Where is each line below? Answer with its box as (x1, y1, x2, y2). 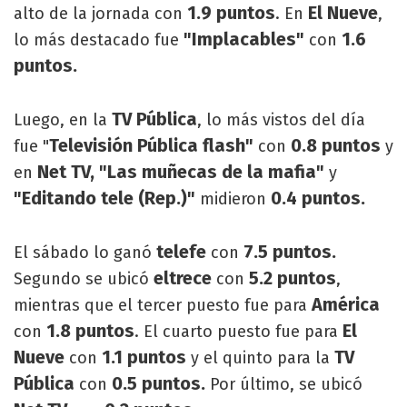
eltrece (154, 266, 212, 289)
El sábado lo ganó (14, 242, 156, 263)
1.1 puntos (102, 345, 186, 368)
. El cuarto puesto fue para (134, 321, 342, 342)
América (312, 293, 380, 315)
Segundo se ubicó (14, 268, 154, 289)
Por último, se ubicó (205, 373, 362, 394)
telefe (156, 240, 206, 263)
